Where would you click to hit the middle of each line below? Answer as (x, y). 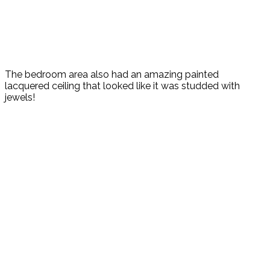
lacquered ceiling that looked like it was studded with (122, 86)
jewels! (20, 98)
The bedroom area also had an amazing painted (112, 75)
